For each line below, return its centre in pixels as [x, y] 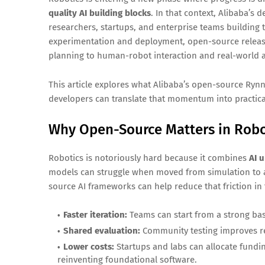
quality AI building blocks [100, 13]
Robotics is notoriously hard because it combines [149, 158]
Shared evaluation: [102, 231]
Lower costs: [89, 247]
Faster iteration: [95, 215]
